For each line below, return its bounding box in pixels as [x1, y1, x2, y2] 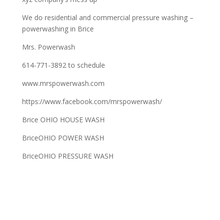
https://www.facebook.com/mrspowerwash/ [22, 97, 162, 106]
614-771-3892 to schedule [22, 60, 105, 70]
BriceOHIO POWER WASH [22, 133, 104, 142]
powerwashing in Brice [22, 24, 94, 33]
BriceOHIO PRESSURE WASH [22, 151, 113, 161]
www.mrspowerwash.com [22, 79, 105, 88]
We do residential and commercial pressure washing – [22, 13, 193, 22]
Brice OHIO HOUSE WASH [22, 115, 105, 124]
